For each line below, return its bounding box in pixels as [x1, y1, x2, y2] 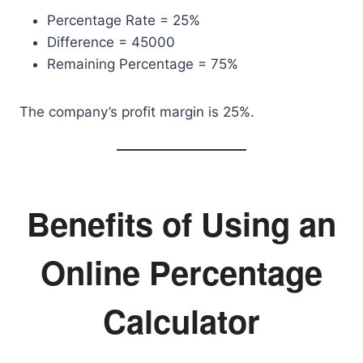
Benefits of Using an [27, 200, 336, 246]
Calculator [103, 297, 260, 344]
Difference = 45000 [47, 34, 175, 50]
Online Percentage [41, 249, 322, 295]
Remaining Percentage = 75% [47, 56, 238, 72]
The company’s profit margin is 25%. [19, 104, 254, 120]
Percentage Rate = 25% [47, 12, 200, 28]
